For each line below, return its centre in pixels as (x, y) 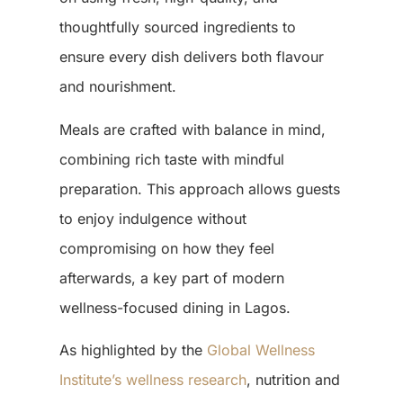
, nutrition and (293, 380)
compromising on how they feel (166, 248)
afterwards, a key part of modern (171, 278)
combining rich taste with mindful (171, 159)
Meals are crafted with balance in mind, (192, 129)
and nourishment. (117, 87)
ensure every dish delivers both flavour (191, 57)
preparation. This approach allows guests (199, 188)
